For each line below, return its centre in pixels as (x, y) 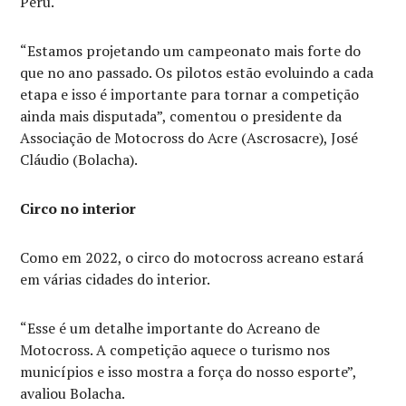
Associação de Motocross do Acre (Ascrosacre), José (189, 138)
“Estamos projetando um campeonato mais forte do (191, 51)
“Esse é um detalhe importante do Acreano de (170, 329)
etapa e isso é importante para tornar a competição (190, 95)
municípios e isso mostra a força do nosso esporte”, (188, 372)
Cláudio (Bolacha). (79, 160)
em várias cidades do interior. (116, 280)
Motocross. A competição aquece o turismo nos (175, 350)
